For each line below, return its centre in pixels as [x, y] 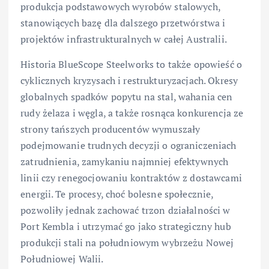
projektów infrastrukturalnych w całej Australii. [124, 39]
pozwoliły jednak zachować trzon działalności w [125, 210]
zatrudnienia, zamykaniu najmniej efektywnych [125, 161]
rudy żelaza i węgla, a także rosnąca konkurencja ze [132, 113]
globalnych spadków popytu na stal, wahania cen [127, 96]
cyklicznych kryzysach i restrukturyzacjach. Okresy [129, 80]
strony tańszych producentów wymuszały [110, 129]
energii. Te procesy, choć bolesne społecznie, [117, 194]
